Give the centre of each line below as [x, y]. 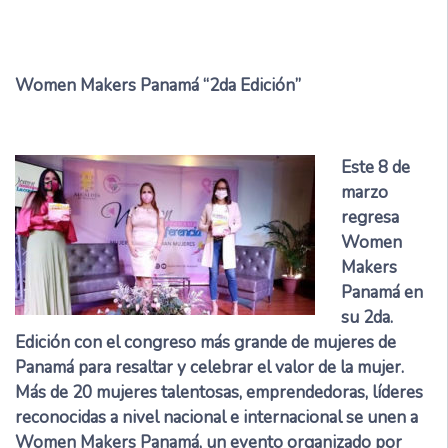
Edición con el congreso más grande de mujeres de [205, 343]
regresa [369, 218]
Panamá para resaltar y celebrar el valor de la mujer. [211, 368]
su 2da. [366, 318]
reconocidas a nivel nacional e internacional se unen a [216, 418]
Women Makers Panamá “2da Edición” [158, 86]
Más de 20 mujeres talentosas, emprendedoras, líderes [219, 393]
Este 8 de [375, 168]
